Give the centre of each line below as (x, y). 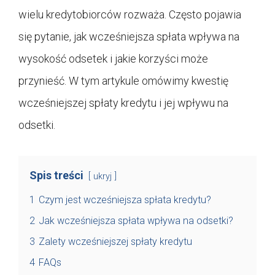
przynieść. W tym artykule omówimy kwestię (123, 80)
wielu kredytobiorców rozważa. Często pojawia (130, 14)
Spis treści (56, 175)
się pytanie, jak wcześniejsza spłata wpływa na (129, 36)
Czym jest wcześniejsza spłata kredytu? (125, 199)
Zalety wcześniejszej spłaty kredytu (115, 241)
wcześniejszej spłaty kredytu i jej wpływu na (123, 103)
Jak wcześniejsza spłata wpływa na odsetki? (136, 220)
